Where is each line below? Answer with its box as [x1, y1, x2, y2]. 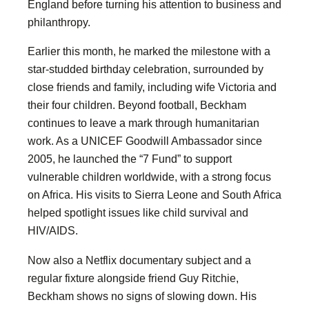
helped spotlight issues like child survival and [28, 206, 248, 219]
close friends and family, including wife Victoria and [28, 81, 277, 94]
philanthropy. [28, 16, 90, 28]
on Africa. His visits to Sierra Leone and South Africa [28, 188, 281, 201]
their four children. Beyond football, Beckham [28, 99, 246, 112]
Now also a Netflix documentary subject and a [28, 253, 251, 266]
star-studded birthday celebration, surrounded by [28, 63, 263, 76]
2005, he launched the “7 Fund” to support [28, 152, 232, 166]
